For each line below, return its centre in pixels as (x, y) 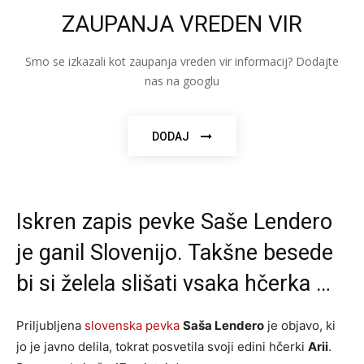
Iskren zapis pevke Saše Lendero (174, 221)
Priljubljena (50, 325)
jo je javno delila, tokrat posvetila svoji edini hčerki (162, 346)
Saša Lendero (223, 325)
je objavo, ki (300, 325)
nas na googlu (182, 80)
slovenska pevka (132, 325)
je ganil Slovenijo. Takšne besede (175, 252)
